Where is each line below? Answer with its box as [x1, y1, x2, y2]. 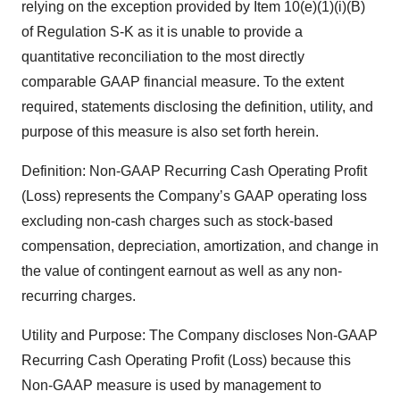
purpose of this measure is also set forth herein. [21, 124, 319, 139]
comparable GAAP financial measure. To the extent [21, 74, 344, 89]
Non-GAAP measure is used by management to [21, 378, 321, 393]
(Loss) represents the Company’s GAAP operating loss [21, 188, 367, 204]
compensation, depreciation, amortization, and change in [21, 238, 379, 254]
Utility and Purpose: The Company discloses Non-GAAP [21, 328, 378, 343]
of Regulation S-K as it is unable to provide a [21, 24, 303, 39]
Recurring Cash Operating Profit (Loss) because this [21, 353, 351, 368]
